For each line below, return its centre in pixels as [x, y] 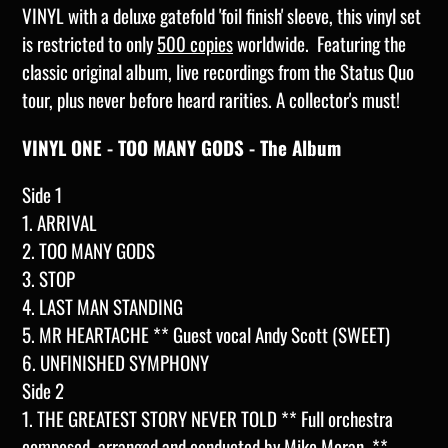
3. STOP [48, 277]
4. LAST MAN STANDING [102, 305]
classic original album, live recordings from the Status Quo [218, 71]
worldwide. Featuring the [319, 43]
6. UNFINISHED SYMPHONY [115, 361]
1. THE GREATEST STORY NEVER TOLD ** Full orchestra [207, 417]
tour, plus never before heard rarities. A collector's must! [211, 99]
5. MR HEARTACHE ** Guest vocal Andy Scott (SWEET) [206, 333]
